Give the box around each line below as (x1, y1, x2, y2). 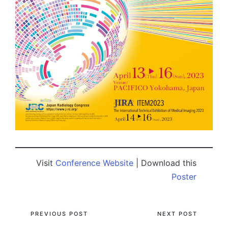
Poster (172, 171, 196, 182)
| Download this (133, 157, 196, 168)
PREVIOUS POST (31, 210, 88, 217)
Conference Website (55, 157, 133, 168)
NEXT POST (157, 210, 197, 217)
